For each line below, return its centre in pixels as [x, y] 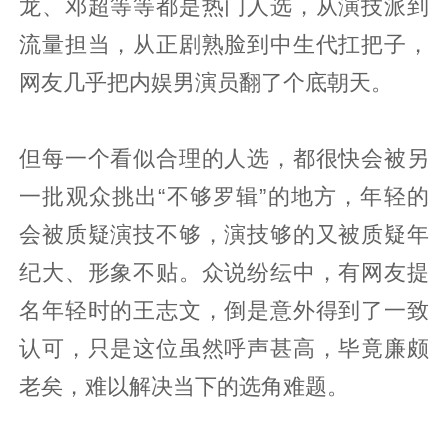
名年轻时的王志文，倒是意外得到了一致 [224, 311]
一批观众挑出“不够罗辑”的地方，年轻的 [224, 197]
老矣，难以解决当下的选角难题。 [184, 387]
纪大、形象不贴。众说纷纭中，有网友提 [224, 273]
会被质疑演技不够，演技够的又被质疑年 [224, 235]
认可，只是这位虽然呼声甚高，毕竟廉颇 [224, 349]
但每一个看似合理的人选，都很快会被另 [224, 159]
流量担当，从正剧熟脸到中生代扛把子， [224, 45]
